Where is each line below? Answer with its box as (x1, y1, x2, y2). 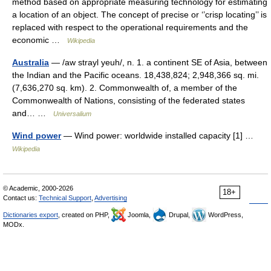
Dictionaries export (3, 211, 58, 218)
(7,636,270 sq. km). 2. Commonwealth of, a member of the (12, 83, 237, 93)
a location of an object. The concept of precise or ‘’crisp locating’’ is (12, 10, 267, 19)
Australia (12, 57, 49, 67)
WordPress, (206, 211, 243, 218)
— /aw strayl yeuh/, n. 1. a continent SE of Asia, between (49, 57, 267, 67)
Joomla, (126, 211, 152, 218)
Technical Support (39, 194, 91, 201)
